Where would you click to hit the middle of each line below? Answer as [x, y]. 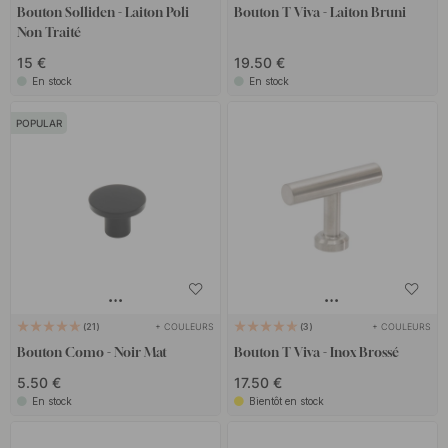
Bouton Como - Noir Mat [92, 351]
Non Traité [49, 32]
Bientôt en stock [286, 400]
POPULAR [39, 123]
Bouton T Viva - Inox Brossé [316, 351]
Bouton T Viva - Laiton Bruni [319, 12]
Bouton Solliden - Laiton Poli [103, 12]
